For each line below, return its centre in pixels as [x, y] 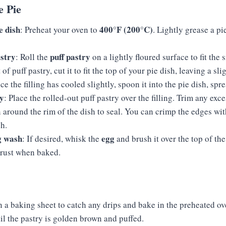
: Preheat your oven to [60, 30]
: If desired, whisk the [62, 138]
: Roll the [33, 57]
